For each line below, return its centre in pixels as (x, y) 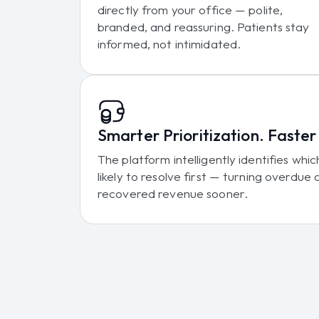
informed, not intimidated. (169, 43)
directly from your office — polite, (190, 9)
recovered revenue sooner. (173, 193)
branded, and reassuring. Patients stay (204, 26)
